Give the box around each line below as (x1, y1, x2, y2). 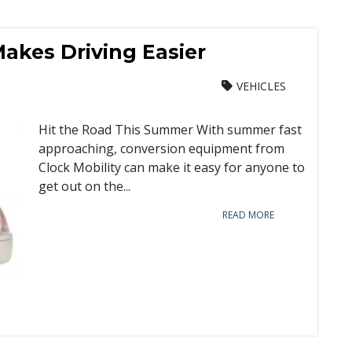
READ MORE (222, 208, 274, 222)
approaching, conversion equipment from (38, 140, 284, 157)
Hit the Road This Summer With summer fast (38, 121, 302, 138)
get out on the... (38, 178, 130, 195)
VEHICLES (236, 79, 286, 93)
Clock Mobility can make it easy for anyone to (38, 159, 305, 176)
